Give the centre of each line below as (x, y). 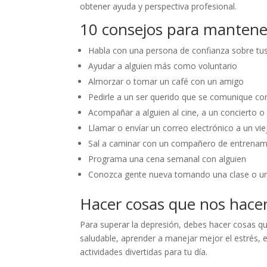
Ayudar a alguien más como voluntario (163, 66)
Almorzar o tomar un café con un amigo (166, 81)
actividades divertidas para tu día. (144, 252)
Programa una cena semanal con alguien (167, 159)
